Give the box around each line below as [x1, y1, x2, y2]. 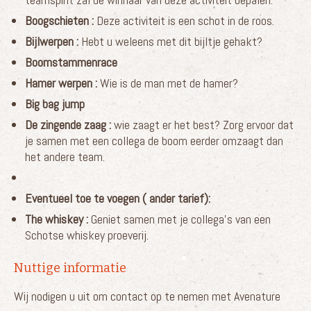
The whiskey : [25, 210, 88, 227]
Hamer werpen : [25, 74, 100, 91]
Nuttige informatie [14, 260, 126, 276]
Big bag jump [25, 95, 85, 112]
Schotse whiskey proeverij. [25, 226, 149, 243]
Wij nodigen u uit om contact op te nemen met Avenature [14, 287, 280, 304]
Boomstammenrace [25, 53, 120, 70]
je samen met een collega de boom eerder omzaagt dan [25, 132, 283, 149]
